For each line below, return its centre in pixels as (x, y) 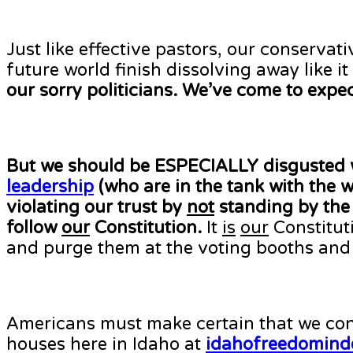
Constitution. (148, 228)
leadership (50, 187)
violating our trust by (97, 208)
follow (34, 228)
